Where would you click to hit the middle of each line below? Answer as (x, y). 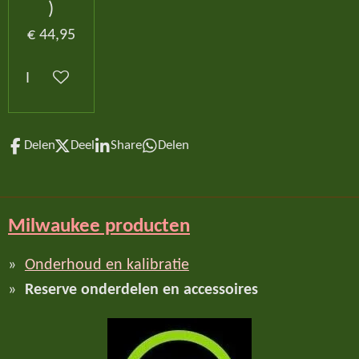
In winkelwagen (77, 79)
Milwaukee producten (99, 226)
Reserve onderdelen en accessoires (141, 290)
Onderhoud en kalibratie (107, 266)
